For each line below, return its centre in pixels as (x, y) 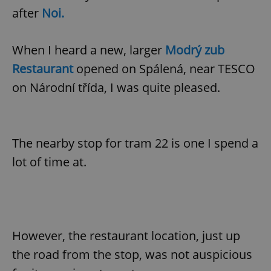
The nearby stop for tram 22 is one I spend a (135, 143)
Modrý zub (195, 50)
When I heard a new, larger (89, 50)
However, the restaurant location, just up (126, 236)
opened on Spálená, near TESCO (164, 69)
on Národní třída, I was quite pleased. (116, 88)
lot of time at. (49, 162)
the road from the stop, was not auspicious (132, 255)
